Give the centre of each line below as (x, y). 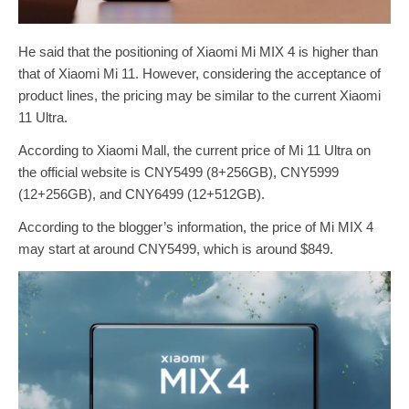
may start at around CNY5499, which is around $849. (176, 249)
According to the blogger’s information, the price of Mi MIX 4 (196, 227)
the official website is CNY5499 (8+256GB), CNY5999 (178, 173)
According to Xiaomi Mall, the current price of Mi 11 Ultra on (194, 151)
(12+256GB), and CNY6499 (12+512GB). (142, 194)
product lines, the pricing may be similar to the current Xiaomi (199, 96)
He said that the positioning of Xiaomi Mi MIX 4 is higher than (198, 52)
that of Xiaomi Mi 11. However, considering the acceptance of (199, 74)
